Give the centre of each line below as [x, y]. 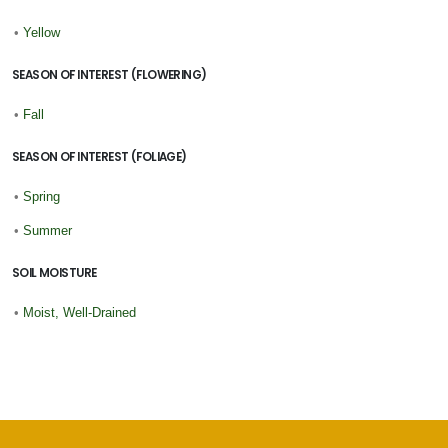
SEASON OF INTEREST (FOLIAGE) [99, 157]
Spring [41, 197]
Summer [47, 231]
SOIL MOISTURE [54, 273]
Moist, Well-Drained [79, 313]
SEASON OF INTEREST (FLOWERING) [109, 75]
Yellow [41, 33]
